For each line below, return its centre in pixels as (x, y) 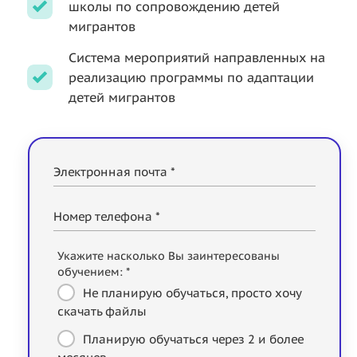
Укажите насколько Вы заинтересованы (169, 256)
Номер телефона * (107, 216)
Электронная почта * (114, 172)
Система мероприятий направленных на (197, 57)
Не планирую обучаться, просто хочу (192, 292)
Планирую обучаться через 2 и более (193, 339)
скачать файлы (102, 311)
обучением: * (94, 272)
